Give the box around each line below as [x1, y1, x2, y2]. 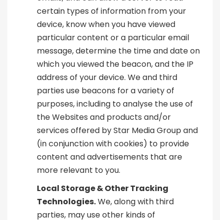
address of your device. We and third [37, 72, 177, 83]
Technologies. [37, 196, 96, 208]
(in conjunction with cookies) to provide [37, 138, 189, 150]
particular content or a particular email [37, 32, 189, 44]
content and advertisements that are [37, 151, 182, 163]
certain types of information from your [37, 5, 186, 17]
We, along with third [96, 196, 174, 208]
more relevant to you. [37, 165, 120, 176]
